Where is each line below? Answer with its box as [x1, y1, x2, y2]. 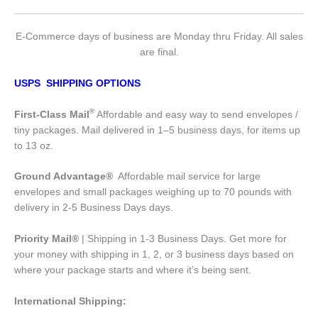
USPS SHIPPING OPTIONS [14, 77, 141, 89]
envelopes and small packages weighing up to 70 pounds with [14, 187, 292, 198]
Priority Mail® [14, 234, 79, 245]
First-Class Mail [14, 109, 89, 120]
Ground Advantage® [14, 171, 113, 182]
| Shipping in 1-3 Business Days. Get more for [79, 234, 287, 245]
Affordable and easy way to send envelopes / [94, 109, 298, 120]
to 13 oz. [14, 140, 53, 151]
